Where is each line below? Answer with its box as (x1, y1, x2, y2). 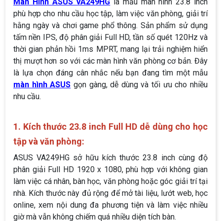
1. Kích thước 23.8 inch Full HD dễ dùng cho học (13, 121, 208, 132)
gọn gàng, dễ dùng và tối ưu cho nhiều (71, 80, 208, 90)
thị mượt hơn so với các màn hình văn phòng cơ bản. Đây (13, 56, 208, 66)
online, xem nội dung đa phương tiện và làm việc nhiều (13, 200, 208, 210)
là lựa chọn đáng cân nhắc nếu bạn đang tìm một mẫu (13, 68, 208, 78)
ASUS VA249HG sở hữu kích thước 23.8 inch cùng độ (13, 153, 208, 163)
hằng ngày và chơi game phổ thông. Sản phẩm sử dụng (13, 21, 208, 31)
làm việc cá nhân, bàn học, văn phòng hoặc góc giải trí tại (13, 177, 208, 186)
